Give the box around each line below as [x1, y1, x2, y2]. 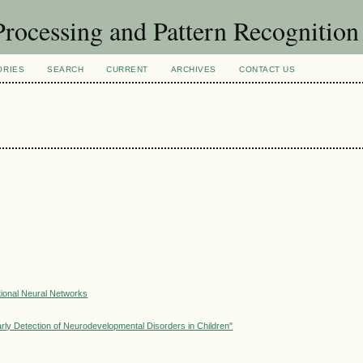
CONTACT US [239, 65, 296, 74]
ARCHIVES [170, 65, 217, 74]
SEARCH [47, 65, 84, 74]
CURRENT [106, 65, 148, 74]
